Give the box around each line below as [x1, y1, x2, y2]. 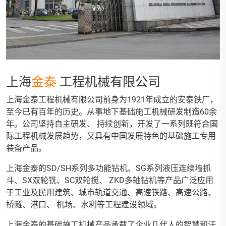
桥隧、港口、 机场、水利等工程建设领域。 [6, 200, 161, 210]
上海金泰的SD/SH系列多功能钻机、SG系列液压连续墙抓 [6, 163, 211, 174]
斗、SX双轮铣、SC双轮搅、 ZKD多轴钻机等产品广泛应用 [6, 176, 213, 186]
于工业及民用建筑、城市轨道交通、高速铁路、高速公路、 [6, 188, 216, 198]
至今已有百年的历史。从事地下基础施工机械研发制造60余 [6, 107, 217, 117]
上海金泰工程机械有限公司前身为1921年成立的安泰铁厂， [6, 95, 218, 105]
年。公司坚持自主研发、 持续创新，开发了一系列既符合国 [6, 119, 218, 129]
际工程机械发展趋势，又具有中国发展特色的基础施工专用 [6, 131, 216, 141]
